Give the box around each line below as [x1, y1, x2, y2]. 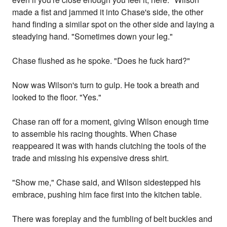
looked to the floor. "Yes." [12, 91, 102, 103]
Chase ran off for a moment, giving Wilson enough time [12, 116, 209, 128]
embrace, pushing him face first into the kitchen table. [12, 188, 202, 201]
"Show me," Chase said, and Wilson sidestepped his [12, 176, 201, 188]
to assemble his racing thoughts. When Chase [12, 128, 177, 140]
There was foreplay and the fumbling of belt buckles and [12, 213, 213, 225]
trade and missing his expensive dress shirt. [12, 152, 169, 164]
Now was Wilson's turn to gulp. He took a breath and [12, 79, 200, 91]
